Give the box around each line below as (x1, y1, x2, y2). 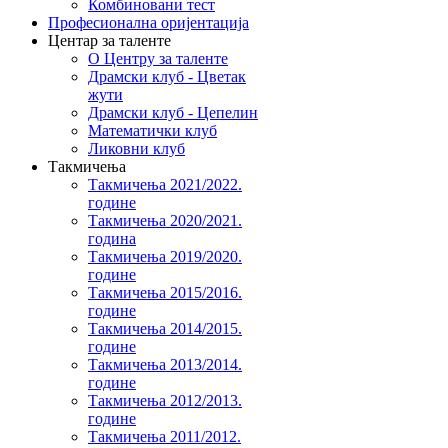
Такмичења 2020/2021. (88, 211, 242, 229)
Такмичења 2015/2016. (88, 283, 242, 301)
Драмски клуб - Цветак (88, 67, 246, 85)
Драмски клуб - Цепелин (88, 103, 258, 121)
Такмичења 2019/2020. (88, 247, 242, 265)
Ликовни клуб (88, 139, 185, 157)
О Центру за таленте (88, 49, 228, 67)
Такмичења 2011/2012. (88, 427, 241, 445)
